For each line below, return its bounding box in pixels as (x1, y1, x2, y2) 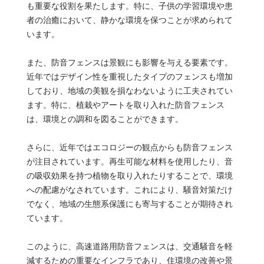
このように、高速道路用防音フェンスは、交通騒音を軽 (26, 241, 233, 251)
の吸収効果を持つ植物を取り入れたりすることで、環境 (26, 170, 233, 180)
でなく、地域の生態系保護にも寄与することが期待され (26, 199, 233, 209)
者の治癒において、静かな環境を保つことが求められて (26, 15, 233, 25)
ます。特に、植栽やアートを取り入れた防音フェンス (26, 100, 225, 110)
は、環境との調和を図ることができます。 (26, 114, 183, 124)
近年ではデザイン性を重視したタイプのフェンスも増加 (26, 71, 233, 81)
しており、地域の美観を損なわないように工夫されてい (26, 85, 233, 95)
